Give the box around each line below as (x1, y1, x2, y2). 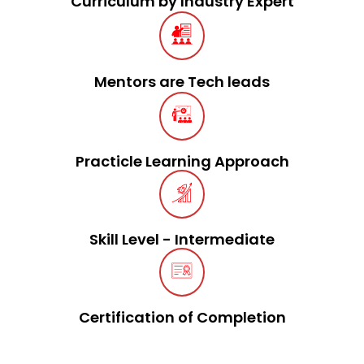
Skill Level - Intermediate (89, 228, 275, 249)
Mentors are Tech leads (94, 71, 270, 92)
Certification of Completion (78, 306, 286, 327)
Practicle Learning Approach (75, 150, 289, 171)
